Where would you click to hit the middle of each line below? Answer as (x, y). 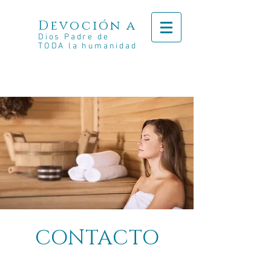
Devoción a (88, 26)
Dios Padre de (74, 37)
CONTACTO (97, 238)
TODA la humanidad (88, 46)
